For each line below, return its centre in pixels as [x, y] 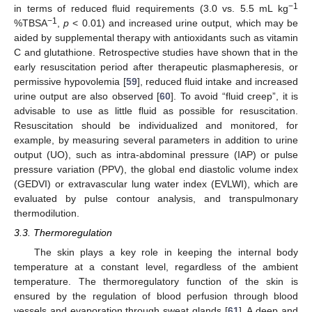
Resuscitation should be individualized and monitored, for [156, 126]
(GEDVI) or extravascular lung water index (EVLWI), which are [156, 184]
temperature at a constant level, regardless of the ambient [156, 266]
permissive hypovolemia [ [70, 82]
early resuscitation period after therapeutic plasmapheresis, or [156, 67]
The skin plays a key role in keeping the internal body [166, 252]
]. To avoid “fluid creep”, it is [235, 96]
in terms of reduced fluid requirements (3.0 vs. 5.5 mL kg [151, 9]
